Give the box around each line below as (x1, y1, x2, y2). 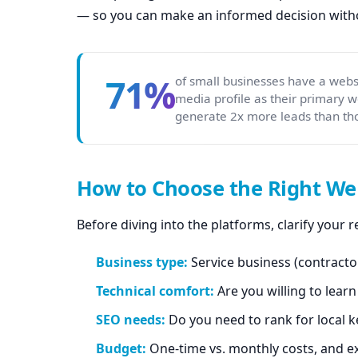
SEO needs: (96, 311, 165, 329)
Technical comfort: (96, 282, 214, 300)
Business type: (96, 253, 188, 272)
